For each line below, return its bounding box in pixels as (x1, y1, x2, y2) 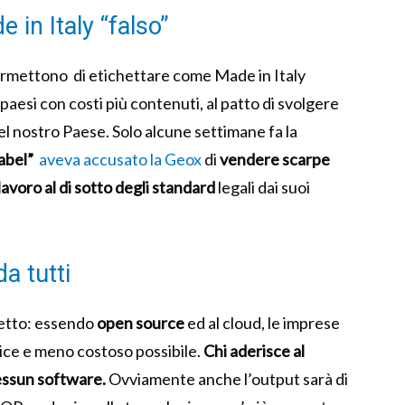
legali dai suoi (215, 177, 310, 198)
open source (97, 313, 184, 334)
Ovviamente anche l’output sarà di (106, 369, 348, 390)
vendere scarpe (220, 149, 330, 170)
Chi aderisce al (203, 341, 305, 362)
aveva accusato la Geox (39, 149, 204, 170)
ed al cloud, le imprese (184, 313, 340, 334)
